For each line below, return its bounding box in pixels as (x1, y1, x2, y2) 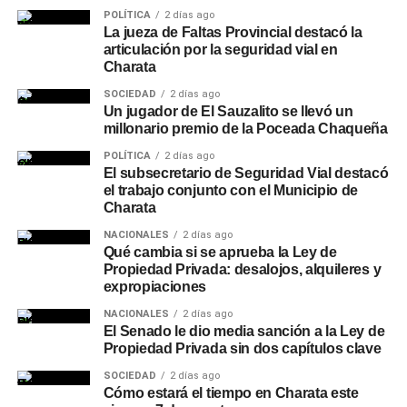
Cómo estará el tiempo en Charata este (103, 385, 359, 401)
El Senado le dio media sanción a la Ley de (103, 323, 385, 339)
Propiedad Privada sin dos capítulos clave (103, 341, 382, 356)
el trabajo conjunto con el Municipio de (103, 183, 359, 198)
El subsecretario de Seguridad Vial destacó (103, 165, 389, 181)
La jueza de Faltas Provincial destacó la (103, 25, 362, 40)
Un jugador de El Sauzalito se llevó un (103, 104, 353, 119)
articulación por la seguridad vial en (103, 42, 338, 57)
